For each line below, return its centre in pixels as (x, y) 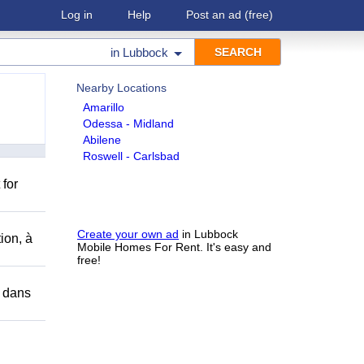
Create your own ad (128, 234)
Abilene (102, 140)
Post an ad (214, 15)
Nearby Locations (121, 88)
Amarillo (104, 107)
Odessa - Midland (128, 123)
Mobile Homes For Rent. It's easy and (174, 247)
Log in (77, 15)
